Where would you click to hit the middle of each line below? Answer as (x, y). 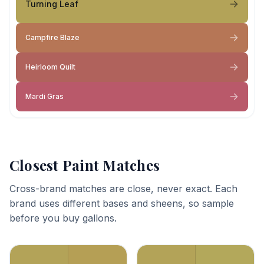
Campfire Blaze (52, 37)
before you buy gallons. (63, 218)
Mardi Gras (44, 96)
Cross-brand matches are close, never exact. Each (123, 189)
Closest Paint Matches (85, 165)
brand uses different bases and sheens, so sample (122, 203)
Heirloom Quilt (50, 67)
